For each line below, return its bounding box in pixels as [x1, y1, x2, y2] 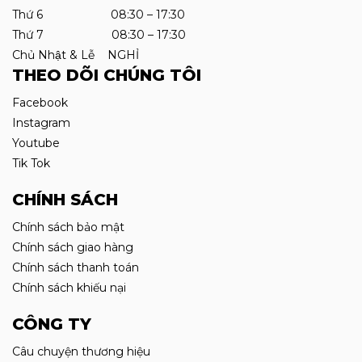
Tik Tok [12, 156, 50, 170]
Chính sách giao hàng [12, 240, 133, 255]
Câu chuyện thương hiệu [12, 344, 150, 359]
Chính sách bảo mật [12, 220, 124, 234]
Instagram [12, 116, 70, 130]
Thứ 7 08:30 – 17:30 [12, 27, 186, 42]
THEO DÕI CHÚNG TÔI [12, 65, 201, 85]
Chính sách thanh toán [12, 260, 139, 275]
